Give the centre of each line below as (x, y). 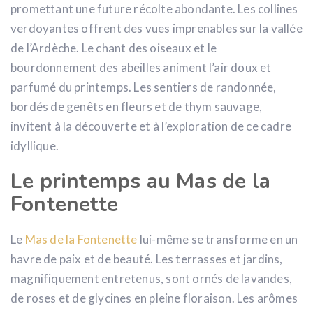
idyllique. (35, 145)
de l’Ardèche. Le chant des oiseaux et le (114, 48)
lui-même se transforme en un (218, 239)
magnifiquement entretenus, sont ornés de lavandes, (152, 278)
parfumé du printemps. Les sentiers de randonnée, (144, 87)
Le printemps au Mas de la (141, 181)
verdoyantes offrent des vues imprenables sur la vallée (156, 28)
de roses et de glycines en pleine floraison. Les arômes (154, 298)
